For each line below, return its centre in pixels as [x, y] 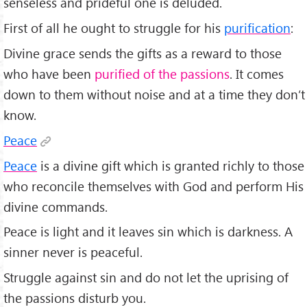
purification [257, 27]
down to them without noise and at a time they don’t [154, 94]
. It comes [257, 73]
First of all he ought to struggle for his [114, 27]
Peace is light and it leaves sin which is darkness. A [148, 232]
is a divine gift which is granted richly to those [171, 165]
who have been [49, 73]
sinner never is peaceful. [73, 252]
